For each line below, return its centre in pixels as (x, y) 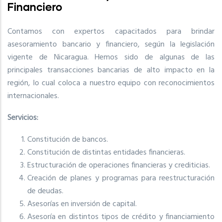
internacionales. (35, 96)
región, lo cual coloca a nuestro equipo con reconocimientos (111, 83)
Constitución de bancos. (68, 139)
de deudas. (45, 191)
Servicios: (23, 118)
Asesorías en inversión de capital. (82, 204)
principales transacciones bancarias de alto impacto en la (111, 70)
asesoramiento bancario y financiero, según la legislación (111, 44)
